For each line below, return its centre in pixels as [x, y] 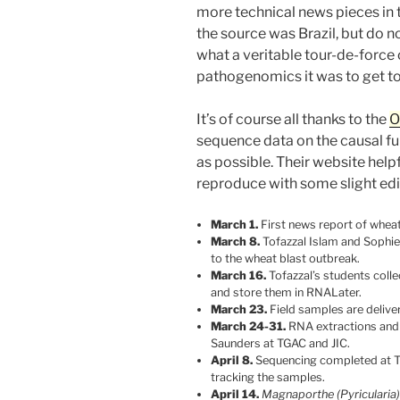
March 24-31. [248, 327]
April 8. [232, 361]
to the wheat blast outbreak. [285, 259]
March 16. [238, 276]
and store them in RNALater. [286, 293]
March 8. [235, 242]
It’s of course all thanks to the [293, 120]
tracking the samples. [268, 378]
